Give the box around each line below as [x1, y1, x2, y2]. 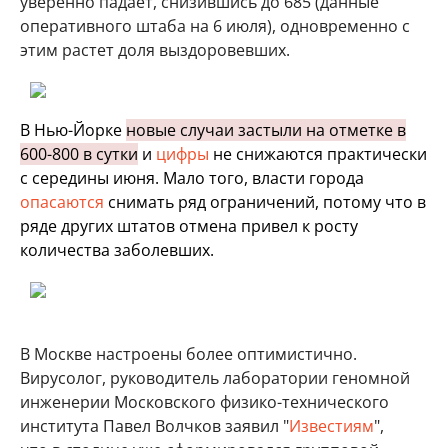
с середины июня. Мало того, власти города [20, 167, 364, 189]
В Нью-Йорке [20, 119, 126, 141]
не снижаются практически [209, 143, 427, 165]
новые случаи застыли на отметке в [126, 119, 406, 141]
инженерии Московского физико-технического [20, 391, 389, 413]
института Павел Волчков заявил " [20, 415, 289, 437]
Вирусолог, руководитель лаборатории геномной [20, 367, 410, 389]
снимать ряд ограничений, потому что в [104, 191, 426, 213]
